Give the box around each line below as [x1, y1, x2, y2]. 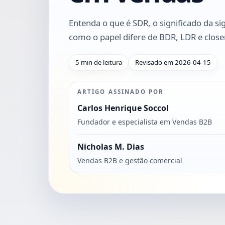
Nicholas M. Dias [77, 141, 144, 152]
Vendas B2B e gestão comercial [77, 155, 182, 165]
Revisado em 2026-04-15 [135, 57, 211, 67]
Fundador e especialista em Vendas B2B [77, 117, 212, 127]
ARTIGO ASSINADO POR [77, 87, 164, 95]
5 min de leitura [75, 57, 122, 67]
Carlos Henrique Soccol [77, 102, 169, 114]
